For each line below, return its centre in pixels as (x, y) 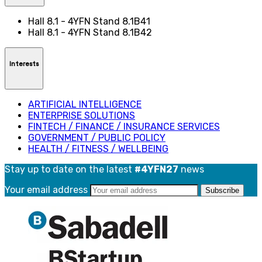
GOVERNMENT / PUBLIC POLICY (97, 137)
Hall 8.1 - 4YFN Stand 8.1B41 (89, 21)
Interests (24, 64)
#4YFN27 (156, 169)
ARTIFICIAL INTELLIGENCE (85, 104)
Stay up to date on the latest (70, 169)
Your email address (47, 189)
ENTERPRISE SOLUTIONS (82, 115)
